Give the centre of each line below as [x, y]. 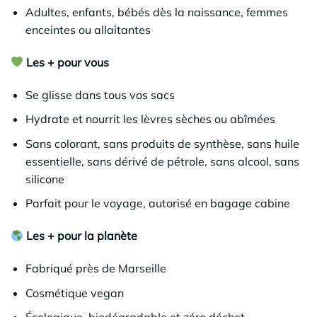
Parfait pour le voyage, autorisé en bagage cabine [157, 203]
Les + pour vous [68, 62]
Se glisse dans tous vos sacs [100, 94]
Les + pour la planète [82, 236]
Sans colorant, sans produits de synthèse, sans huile [162, 143]
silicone [45, 179]
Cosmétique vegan [74, 293]
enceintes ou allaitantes [88, 30]
